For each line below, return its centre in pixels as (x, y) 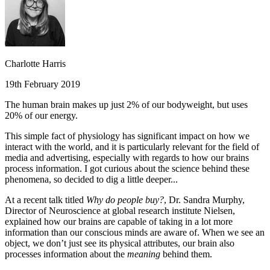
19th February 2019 (42, 84)
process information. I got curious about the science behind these (127, 169)
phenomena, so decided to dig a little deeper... (91, 180)
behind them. (186, 254)
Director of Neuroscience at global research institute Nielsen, (120, 211)
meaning (144, 254)
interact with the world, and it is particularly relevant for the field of (132, 147)
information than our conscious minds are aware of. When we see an (135, 233)
